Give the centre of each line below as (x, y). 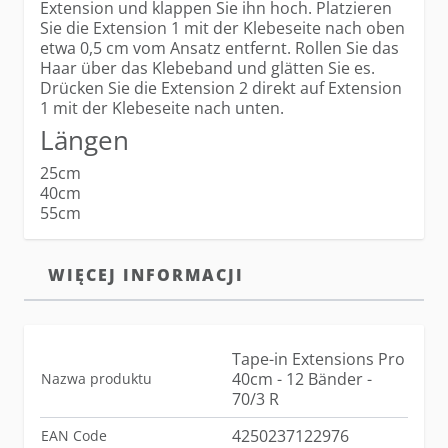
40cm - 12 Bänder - (302, 379)
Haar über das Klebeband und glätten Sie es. (207, 68)
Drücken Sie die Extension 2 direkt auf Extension (221, 88)
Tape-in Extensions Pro (318, 359)
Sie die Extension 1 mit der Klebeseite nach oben (222, 28)
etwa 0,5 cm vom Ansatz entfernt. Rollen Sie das (219, 48)
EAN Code (74, 436)
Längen (84, 140)
